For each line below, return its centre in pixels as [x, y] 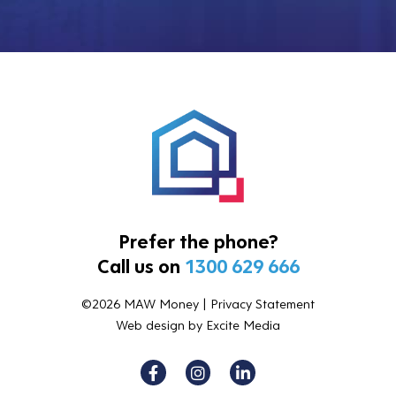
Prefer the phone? [198, 242]
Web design [150, 325]
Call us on [141, 267]
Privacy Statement [263, 304]
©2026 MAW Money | [146, 304]
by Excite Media [232, 325]
